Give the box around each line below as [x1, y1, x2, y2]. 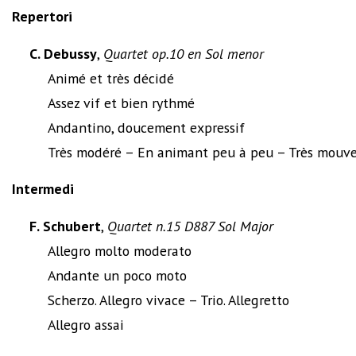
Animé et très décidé [47, 68, 174, 87]
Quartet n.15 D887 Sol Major [107, 216, 274, 235]
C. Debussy [29, 44, 98, 63]
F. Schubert [29, 216, 102, 235]
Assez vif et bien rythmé [47, 93, 195, 112]
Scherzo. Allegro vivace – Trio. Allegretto [47, 290, 289, 309]
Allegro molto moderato [47, 241, 192, 260]
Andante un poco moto [47, 265, 187, 284]
